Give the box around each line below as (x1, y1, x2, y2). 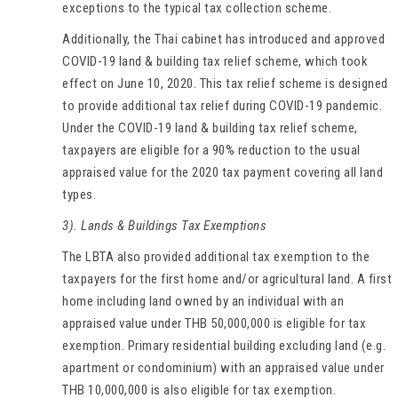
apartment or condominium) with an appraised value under (62, 359, 385, 376)
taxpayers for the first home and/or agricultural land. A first (62, 270, 392, 287)
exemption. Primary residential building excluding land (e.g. (62, 337, 386, 354)
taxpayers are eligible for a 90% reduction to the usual (62, 141, 361, 158)
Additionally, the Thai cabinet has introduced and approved (62, 30, 385, 47)
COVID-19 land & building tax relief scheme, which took (62, 52, 368, 69)
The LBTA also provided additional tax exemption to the (62, 248, 370, 265)
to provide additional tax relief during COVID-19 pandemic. (62, 97, 382, 114)
